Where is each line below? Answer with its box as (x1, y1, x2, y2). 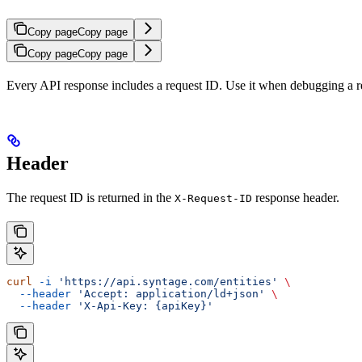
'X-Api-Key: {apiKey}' (71, 299, 213, 312)
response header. (252, 190, 339, 204)
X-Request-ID (175, 192, 252, 204)
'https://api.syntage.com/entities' (52, 275, 278, 288)
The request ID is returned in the (6, 190, 175, 204)
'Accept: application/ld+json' (71, 287, 265, 300)
